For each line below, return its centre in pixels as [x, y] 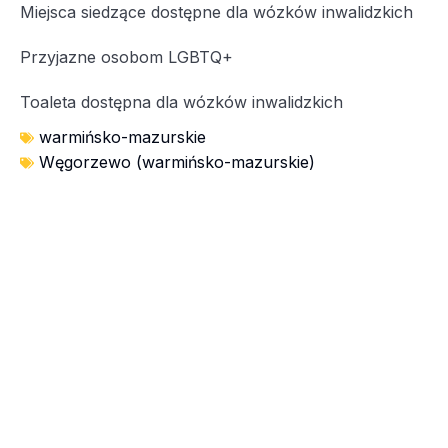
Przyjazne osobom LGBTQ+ [126, 57]
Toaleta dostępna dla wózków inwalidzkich [181, 102]
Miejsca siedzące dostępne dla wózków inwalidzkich [216, 12]
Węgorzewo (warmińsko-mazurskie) [177, 162]
